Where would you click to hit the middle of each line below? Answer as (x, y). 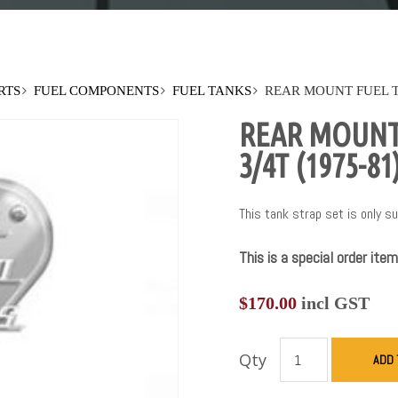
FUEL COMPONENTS (97, 91)
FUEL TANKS (212, 91)
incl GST (333, 303)
